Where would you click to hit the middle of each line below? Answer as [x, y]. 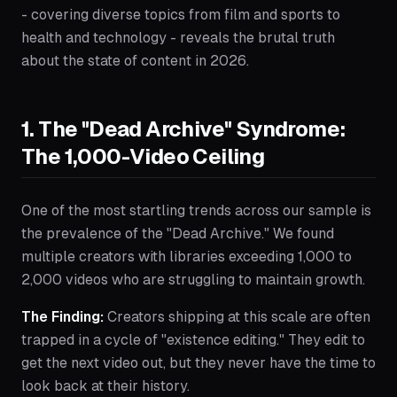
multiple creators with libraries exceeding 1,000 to [187, 257]
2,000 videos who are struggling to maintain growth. [193, 280]
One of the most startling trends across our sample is [196, 210]
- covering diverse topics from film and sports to [181, 15]
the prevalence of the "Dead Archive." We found [178, 234]
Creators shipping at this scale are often [237, 317]
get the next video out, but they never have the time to [198, 363]
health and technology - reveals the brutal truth [178, 38]
